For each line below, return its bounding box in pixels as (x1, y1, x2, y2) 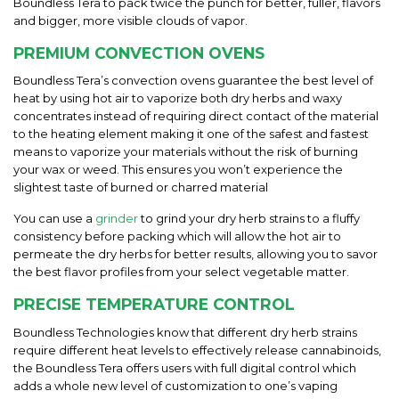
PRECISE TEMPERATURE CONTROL (13, 295, 295, 314)
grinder (95, 211, 141, 226)
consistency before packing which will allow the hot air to (13, 229, 341, 244)
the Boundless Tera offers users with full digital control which (13, 360, 356, 375)
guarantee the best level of (217, 73, 373, 88)
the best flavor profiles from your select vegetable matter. (13, 265, 349, 280)
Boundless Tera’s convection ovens (13, 73, 217, 88)
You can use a (13, 211, 95, 226)
